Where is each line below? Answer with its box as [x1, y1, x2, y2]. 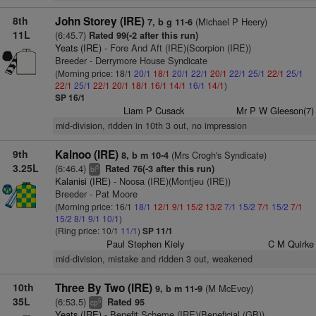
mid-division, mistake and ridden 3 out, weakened [55, 253, 253, 265]
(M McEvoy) [202, 281, 253, 295]
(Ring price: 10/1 [54, 224, 121, 236]
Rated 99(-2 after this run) [88, 29, 198, 42]
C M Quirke [267, 237, 314, 250]
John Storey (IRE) [54, 13, 145, 29]
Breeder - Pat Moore [54, 187, 138, 200]
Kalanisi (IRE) [54, 174, 111, 188]
